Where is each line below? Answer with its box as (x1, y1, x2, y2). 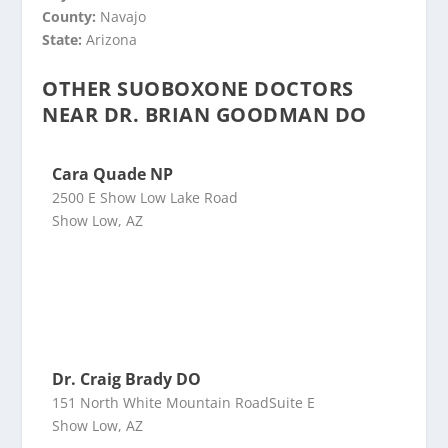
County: (42, 7, 101, 26)
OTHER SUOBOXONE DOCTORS (42, 75, 354, 102)
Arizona (86, 30, 138, 49)
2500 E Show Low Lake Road (52, 188, 239, 207)
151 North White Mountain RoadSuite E (52, 393, 316, 412)
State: (42, 30, 87, 49)
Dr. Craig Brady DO (52, 368, 202, 390)
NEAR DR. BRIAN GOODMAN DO (42, 101, 367, 128)
